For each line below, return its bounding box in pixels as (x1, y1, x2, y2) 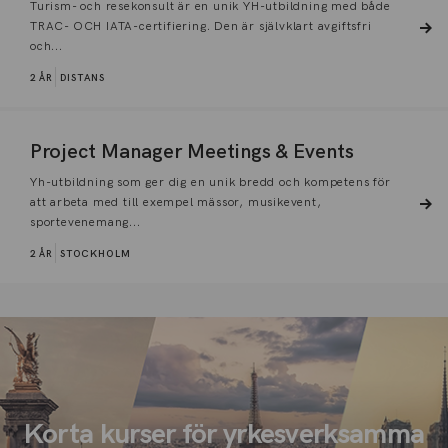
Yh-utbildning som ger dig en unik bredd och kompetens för (30, 175, 391, 190)
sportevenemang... (30, 215, 141, 230)
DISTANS (59, 72, 106, 84)
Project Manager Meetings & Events (30, 140, 354, 164)
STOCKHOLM (59, 248, 132, 260)
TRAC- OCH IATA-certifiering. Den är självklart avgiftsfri (30, 19, 372, 34)
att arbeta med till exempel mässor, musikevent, (30, 195, 322, 210)
